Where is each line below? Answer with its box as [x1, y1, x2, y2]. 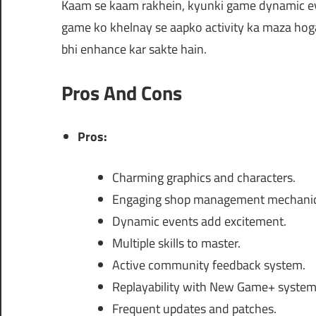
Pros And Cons [61, 78, 182, 109]
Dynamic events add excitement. [112, 212, 286, 231]
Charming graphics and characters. [112, 168, 296, 188]
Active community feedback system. [112, 255, 305, 275]
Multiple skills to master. [112, 233, 241, 253]
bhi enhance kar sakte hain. [61, 39, 207, 59]
